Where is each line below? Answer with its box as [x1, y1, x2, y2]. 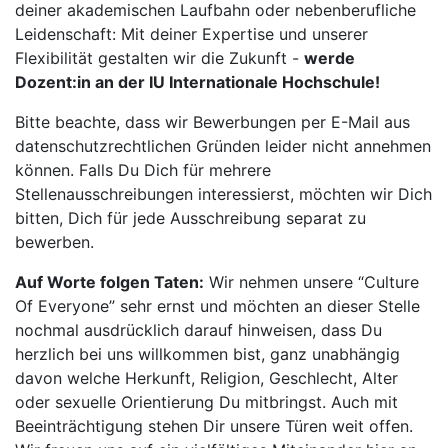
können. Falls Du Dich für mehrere [15, 160, 271, 180]
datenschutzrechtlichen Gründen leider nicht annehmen [15, 136, 431, 156]
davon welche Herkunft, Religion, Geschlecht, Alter [15, 368, 398, 388]
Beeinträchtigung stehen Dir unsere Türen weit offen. [15, 416, 413, 436]
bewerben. [15, 232, 94, 252]
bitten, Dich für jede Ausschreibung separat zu [15, 208, 366, 228]
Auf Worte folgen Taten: [15, 272, 204, 292]
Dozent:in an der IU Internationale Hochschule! [15, 72, 380, 92]
